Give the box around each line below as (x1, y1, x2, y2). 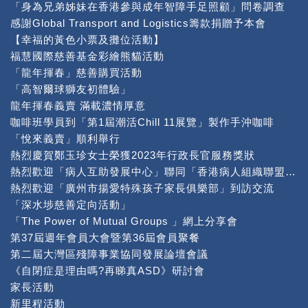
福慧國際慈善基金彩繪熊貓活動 (10, 50, 164, 62)
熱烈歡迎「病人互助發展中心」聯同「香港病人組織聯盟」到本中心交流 (285, 166, 296, 177)
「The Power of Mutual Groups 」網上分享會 (10, 215, 238, 227)
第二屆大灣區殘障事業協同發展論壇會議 (10, 248, 208, 260)
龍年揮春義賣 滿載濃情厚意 (10, 100, 146, 111)
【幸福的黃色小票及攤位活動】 (10, 34, 164, 45)
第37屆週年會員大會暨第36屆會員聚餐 (10, 232, 200, 243)
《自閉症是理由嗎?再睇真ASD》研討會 (10, 265, 205, 276)
